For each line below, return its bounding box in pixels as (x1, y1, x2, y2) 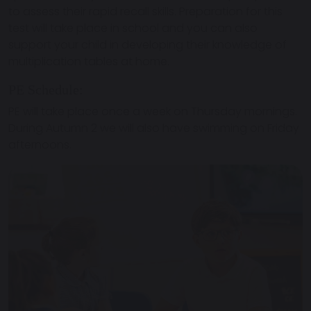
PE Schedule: (8, 82, 83, 98)
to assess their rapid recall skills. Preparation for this (8, 3, 283, 20)
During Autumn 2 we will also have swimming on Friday (8, 120, 299, 137)
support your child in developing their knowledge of (8, 37, 287, 53)
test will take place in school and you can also (8, 20, 258, 37)
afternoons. (8, 137, 72, 153)
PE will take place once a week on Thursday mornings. (8, 103, 297, 120)
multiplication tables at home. (8, 53, 169, 70)
